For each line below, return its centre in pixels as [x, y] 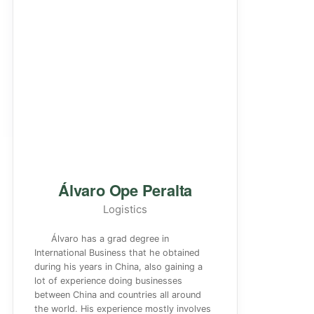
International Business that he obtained [117, 253]
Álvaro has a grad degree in [110, 239]
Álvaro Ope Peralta [125, 190]
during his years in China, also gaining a [119, 267]
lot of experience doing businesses [109, 281]
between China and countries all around [118, 295]
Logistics [125, 209]
